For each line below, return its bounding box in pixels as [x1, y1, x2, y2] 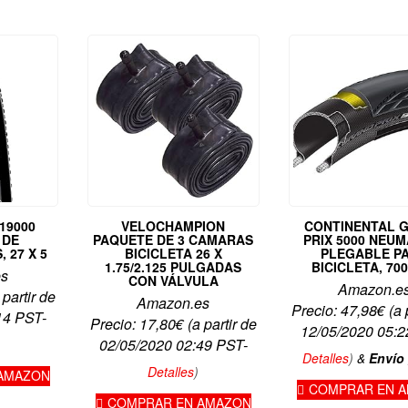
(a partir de [183, 312, 257, 334]
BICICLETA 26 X [124, 243, 222, 262]
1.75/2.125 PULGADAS [105, 257, 242, 276]
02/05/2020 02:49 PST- [98, 333, 248, 355]
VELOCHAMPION [121, 216, 226, 235]
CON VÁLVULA [127, 270, 219, 290]
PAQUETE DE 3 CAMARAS [93, 229, 254, 249]
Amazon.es [137, 291, 210, 313]
